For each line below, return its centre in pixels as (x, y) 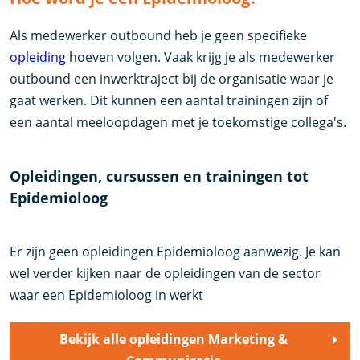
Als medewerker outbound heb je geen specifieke (159, 35)
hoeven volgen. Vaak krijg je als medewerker (201, 57)
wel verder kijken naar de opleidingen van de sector (166, 273)
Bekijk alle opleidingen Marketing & (174, 339)
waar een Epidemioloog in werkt (107, 295)
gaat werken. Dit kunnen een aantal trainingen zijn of (169, 100)
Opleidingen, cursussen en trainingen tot (160, 176)
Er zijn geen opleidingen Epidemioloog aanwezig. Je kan (176, 251)
